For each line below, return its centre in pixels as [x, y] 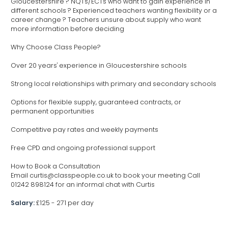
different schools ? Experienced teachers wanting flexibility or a [114, 10]
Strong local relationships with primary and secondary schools [113, 83]
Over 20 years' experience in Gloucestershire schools [99, 65]
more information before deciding [67, 28]
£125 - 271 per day [65, 203]
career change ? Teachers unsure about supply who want [106, 19]
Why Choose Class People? [56, 47]
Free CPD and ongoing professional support [83, 148]
